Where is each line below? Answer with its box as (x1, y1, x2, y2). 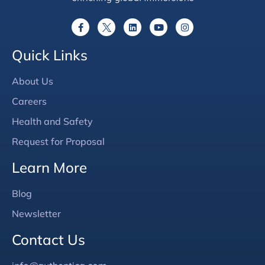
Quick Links (12, 46, 88, 64)
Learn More (12, 159, 87, 177)
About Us (12, 75, 53, 88)
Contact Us (12, 231, 85, 249)
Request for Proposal (12, 135, 105, 148)
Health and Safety (12, 115, 93, 128)
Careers (12, 95, 47, 108)
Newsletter (12, 208, 61, 220)
